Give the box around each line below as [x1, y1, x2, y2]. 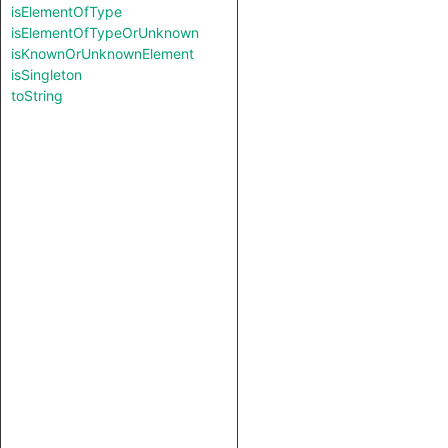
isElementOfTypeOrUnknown [11, 24, 199, 41]
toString [11, 87, 63, 104]
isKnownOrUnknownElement [11, 45, 194, 62]
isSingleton [11, 66, 82, 83]
